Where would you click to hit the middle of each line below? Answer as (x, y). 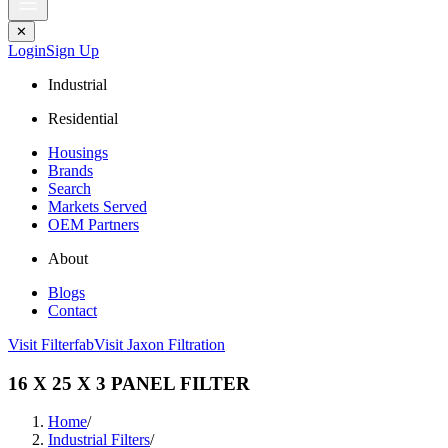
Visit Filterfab (51, 344)
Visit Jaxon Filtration (159, 344)
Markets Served (97, 206)
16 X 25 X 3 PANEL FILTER (129, 383)
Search (69, 188)
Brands (70, 170)
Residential (83, 118)
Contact (72, 310)
